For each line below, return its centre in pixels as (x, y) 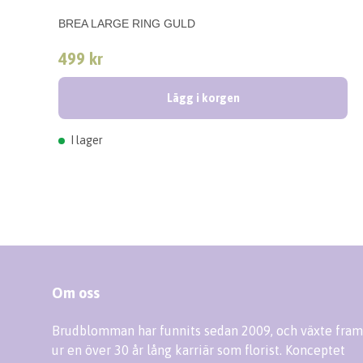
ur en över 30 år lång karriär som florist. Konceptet (199, 350)
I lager (85, 141)
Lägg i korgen (203, 98)
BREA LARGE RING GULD (127, 24)
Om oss (76, 293)
